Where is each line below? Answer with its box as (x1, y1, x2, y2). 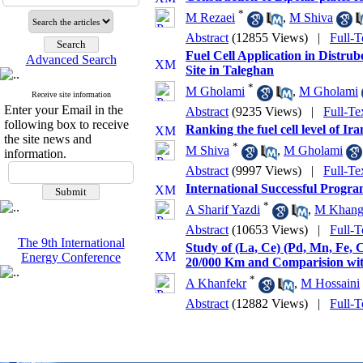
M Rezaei (186, 11, 235, 25)
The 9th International (17, 236, 125, 250)
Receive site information (31, 90, 111, 99)
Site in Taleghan (186, 63, 274, 77)
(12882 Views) (232, 297, 308, 310)
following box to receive (4, 117, 129, 131)
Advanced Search (25, 53, 117, 66)
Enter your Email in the (4, 103, 123, 117)
